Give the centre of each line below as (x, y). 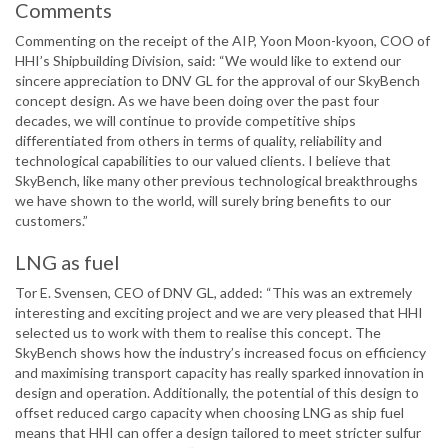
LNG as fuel (67, 262)
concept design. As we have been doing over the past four (197, 101)
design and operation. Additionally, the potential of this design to (217, 393)
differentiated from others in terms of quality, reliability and (198, 141)
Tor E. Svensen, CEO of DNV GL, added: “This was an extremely (213, 293)
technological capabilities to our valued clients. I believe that (203, 161)
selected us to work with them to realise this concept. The (198, 333)
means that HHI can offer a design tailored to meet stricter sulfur (218, 433)
